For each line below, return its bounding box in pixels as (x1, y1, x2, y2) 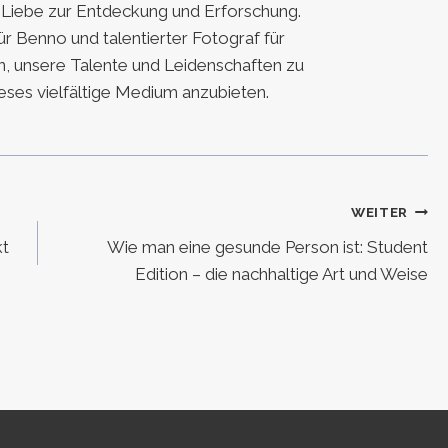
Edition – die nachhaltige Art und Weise (135, 263, 429, 284)
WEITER (350, 204, 408, 221)
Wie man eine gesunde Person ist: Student (107, 236, 429, 257)
